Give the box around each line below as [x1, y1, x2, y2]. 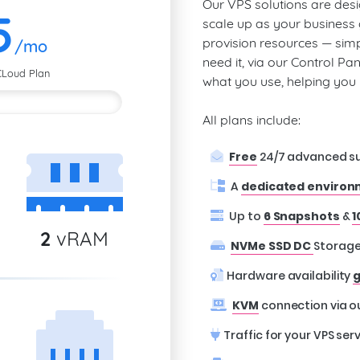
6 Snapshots [263, 208, 340, 224]
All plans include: [202, 112, 301, 128]
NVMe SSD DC [231, 238, 314, 254]
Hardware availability [227, 268, 354, 284]
